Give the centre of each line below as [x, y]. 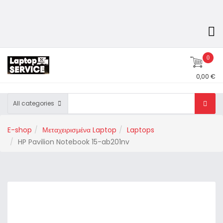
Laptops [141, 130]
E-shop [20, 130]
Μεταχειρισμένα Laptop [79, 130]
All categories [34, 103]
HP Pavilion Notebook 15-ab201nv [74, 142]
